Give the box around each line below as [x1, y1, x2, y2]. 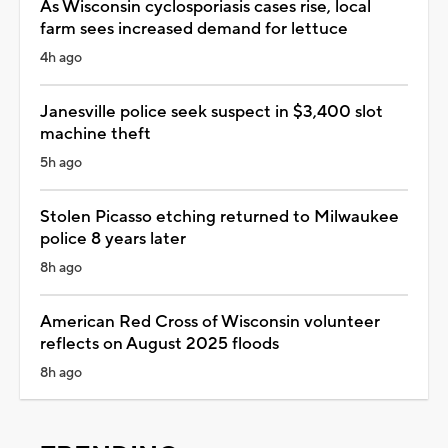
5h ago [40, 153, 82, 172]
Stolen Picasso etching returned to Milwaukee [40, 205, 399, 228]
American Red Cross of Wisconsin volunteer [40, 310, 380, 333]
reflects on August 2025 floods [40, 332, 279, 355]
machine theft [40, 122, 151, 145]
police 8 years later [40, 227, 186, 250]
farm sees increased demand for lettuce [40, 17, 348, 40]
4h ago [40, 48, 82, 67]
